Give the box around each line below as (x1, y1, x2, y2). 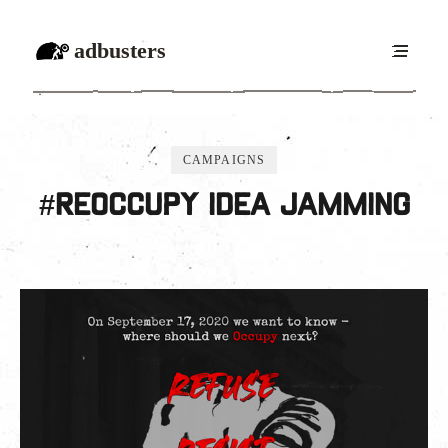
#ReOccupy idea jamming (38, 193, 410, 222)
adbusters (74, 38, 166, 63)
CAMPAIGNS (182, 153, 266, 167)
